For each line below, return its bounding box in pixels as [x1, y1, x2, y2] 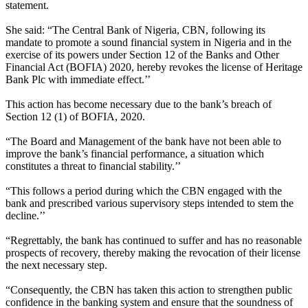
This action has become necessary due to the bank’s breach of [5, 98, 272, 111]
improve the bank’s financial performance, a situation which [5, 148, 264, 160]
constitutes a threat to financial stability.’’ [5, 160, 181, 173]
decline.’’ [5, 210, 45, 222]
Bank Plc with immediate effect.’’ [5, 74, 151, 86]
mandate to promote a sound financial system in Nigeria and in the [5, 36, 291, 49]
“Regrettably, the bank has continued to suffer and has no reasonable [5, 234, 302, 247]
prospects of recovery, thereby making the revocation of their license [5, 247, 300, 259]
